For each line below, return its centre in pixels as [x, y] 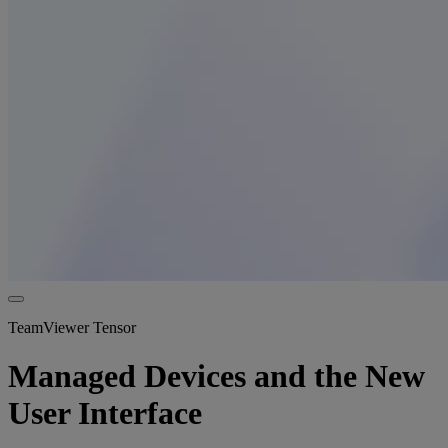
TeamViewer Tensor [72, 327]
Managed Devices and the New [216, 375]
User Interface [105, 412]
